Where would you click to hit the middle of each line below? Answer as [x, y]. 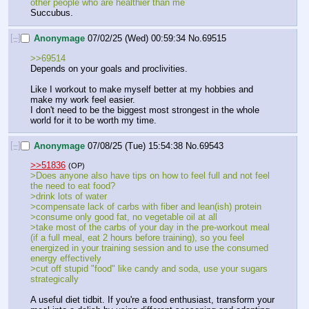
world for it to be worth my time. [93, 120]
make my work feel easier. [84, 99]
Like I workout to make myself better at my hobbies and [142, 89]
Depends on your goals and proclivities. [110, 68]
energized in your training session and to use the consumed [149, 248]
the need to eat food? [73, 186]
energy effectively [66, 259]
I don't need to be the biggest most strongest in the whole [145, 110]
